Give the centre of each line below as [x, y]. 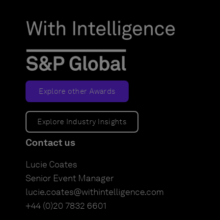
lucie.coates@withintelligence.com [95, 192]
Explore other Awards [77, 92]
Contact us [51, 143]
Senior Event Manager [70, 179]
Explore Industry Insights [82, 122]
